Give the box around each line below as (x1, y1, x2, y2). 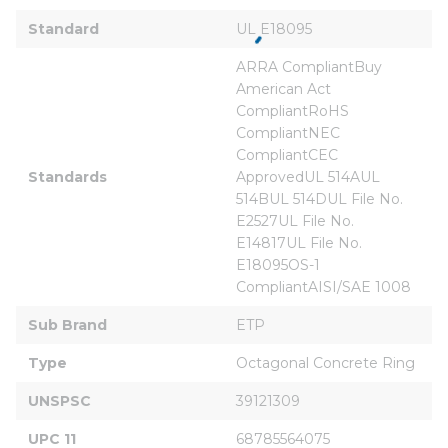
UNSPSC (28, 391, 91, 410)
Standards (28, 167, 107, 186)
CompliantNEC (236, 123, 344, 142)
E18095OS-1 (236, 255, 324, 274)
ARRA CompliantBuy (236, 57, 386, 76)
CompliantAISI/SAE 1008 (236, 277, 411, 296)
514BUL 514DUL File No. (236, 189, 407, 208)
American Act (236, 79, 335, 98)
